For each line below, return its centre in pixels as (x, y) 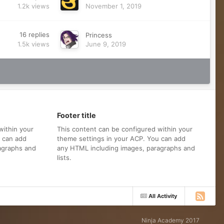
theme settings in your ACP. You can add (121, 139)
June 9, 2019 (105, 44)
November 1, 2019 (113, 6)
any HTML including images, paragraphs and (126, 148)
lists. (64, 158)
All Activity (163, 196)
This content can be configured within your (124, 129)
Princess (98, 35)
